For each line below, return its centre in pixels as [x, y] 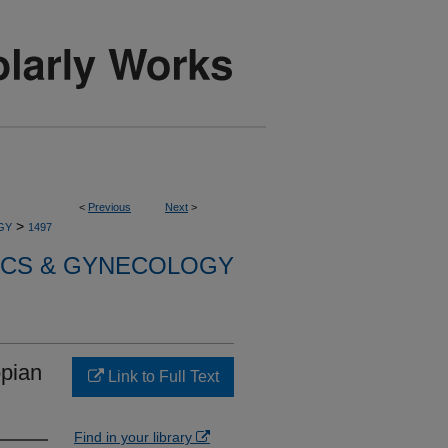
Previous [109, 207]
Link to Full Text [161, 376]
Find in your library [135, 437]
